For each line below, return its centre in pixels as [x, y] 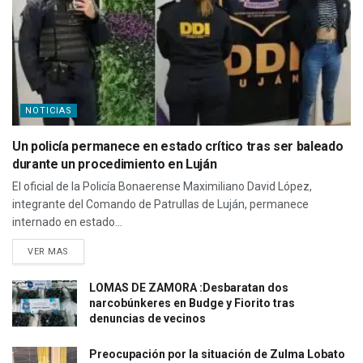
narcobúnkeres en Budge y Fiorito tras [192, 303]
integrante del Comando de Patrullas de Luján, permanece [160, 204]
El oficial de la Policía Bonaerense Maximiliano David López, [162, 186]
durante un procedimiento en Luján [115, 164]
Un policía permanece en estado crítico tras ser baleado [178, 146]
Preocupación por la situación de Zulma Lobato [217, 354]
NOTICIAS [49, 110]
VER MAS [48, 251]
